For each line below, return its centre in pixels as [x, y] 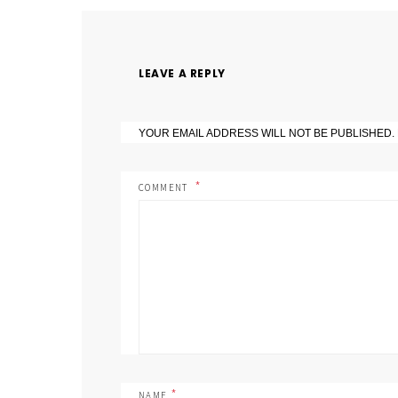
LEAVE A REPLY [182, 74]
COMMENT [165, 188]
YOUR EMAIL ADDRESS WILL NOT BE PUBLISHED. [267, 134]
